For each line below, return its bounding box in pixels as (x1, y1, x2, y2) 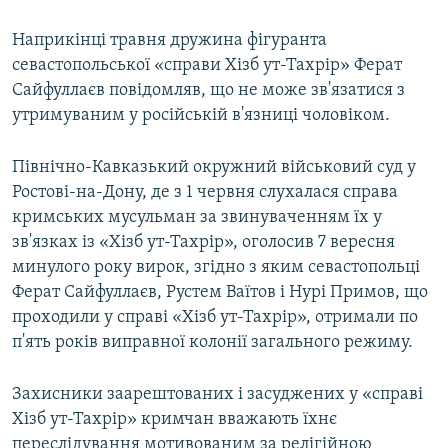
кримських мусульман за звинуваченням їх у (12, 208, 382, 228)
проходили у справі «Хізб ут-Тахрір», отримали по (12, 308, 418, 328)
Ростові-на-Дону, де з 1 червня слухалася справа (12, 183, 398, 203)
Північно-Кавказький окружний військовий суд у (12, 158, 416, 178)
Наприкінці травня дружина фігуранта (12, 31, 327, 51)
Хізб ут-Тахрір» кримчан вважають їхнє (12, 410, 337, 430)
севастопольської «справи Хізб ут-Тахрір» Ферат (12, 56, 402, 76)
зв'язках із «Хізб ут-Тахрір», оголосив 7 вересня (12, 233, 395, 253)
